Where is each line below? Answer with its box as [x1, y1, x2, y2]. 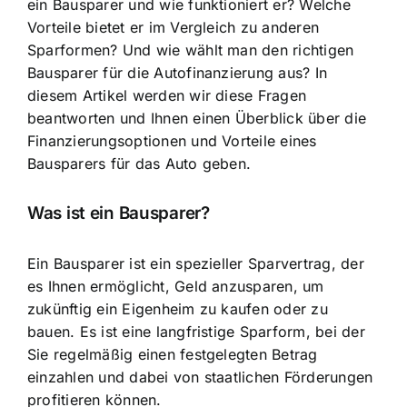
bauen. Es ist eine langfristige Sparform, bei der [27, 322, 365, 341]
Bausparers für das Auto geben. [27, 154, 252, 173]
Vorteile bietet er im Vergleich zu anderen [27, 17, 320, 36]
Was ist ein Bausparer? [27, 203, 210, 224]
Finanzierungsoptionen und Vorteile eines [27, 131, 317, 150]
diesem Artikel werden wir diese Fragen [27, 85, 307, 104]
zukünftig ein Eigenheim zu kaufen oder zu [27, 299, 328, 318]
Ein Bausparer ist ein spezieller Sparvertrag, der [27, 253, 364, 273]
